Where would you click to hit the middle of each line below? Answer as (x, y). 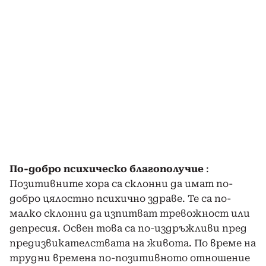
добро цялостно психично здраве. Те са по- (120, 198)
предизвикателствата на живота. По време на (133, 243)
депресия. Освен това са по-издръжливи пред (128, 228)
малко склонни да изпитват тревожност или (130, 213)
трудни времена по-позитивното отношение (130, 258)
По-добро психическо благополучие (107, 169)
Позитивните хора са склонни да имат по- (121, 183)
